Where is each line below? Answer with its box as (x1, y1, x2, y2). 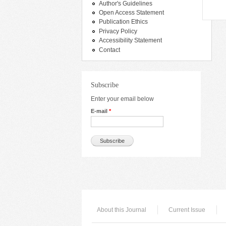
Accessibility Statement (99, 37, 162, 44)
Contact (99, 46, 120, 53)
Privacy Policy (99, 27, 137, 35)
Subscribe (91, 81, 119, 89)
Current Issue (168, 206, 205, 213)
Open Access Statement (99, 9, 164, 17)
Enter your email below (91, 95, 154, 103)
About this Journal (97, 206, 146, 213)
